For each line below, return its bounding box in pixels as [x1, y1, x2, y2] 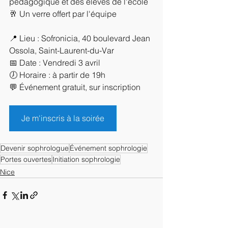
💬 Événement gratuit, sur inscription [9, 82, 140, 92]
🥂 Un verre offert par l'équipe [9, 9, 117, 19]
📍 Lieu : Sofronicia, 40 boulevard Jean [9, 33, 152, 43]
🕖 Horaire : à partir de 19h [9, 70, 105, 80]
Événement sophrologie [70, 144, 147, 153]
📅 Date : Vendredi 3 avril [9, 58, 100, 68]
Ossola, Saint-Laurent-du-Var [9, 45, 114, 55]
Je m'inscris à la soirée [21, 113, 104, 123]
